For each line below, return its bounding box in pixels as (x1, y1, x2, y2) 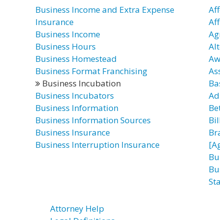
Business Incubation (40, 78, 121, 89)
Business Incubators (35, 90, 114, 101)
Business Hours (35, 41, 96, 52)
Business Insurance (35, 127, 110, 138)
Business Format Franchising (35, 65, 147, 77)
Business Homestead (35, 53, 117, 64)
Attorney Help (50, 203, 104, 214)
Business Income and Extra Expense (35, 4, 174, 15)
